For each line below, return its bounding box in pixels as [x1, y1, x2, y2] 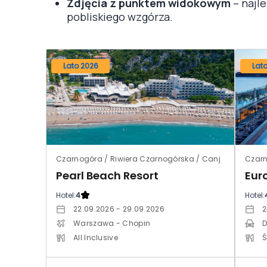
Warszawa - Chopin [73, 218, 151, 228]
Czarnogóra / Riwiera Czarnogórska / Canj [56, 153, 221, 164]
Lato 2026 [63, 60, 98, 71]
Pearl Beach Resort [56, 167, 159, 183]
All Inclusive [73, 232, 118, 243]
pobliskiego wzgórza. [67, 9, 173, 24]
